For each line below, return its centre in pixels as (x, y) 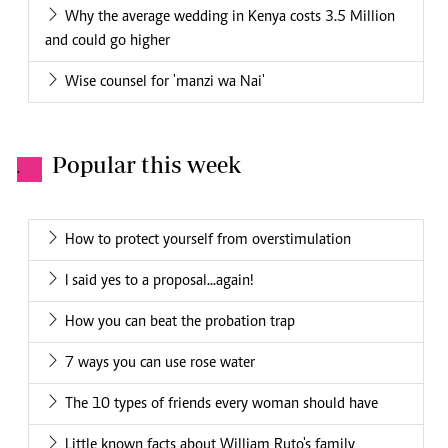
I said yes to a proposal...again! (159, 281)
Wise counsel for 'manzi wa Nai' (165, 82)
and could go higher (107, 41)
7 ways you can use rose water (160, 363)
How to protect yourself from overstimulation (208, 240)
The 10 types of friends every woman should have (221, 404)
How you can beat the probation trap (180, 322)
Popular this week (146, 165)
